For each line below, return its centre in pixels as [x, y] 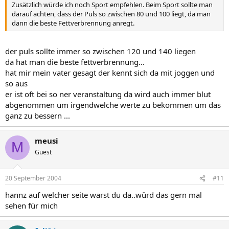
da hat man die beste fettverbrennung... [75, 62]
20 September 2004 [33, 178]
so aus [16, 83]
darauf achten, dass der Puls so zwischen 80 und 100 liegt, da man [111, 14]
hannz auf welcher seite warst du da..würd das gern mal [104, 195]
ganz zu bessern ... [38, 115]
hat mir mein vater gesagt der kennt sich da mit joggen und [110, 72]
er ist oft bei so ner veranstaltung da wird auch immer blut [108, 94]
